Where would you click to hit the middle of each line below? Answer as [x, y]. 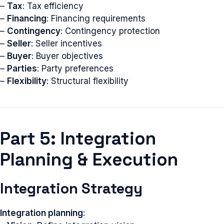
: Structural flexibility [87, 81]
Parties [22, 68]
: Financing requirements [96, 18]
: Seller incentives [66, 43]
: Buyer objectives [67, 56]
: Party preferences [75, 68]
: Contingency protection [110, 31]
